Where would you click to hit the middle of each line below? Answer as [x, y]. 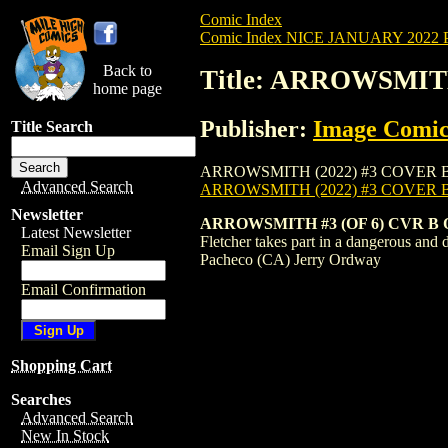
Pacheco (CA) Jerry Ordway [290, 259]
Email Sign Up [68, 250]
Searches [41, 399]
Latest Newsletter [76, 232]
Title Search [52, 126]
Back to [127, 70]
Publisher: [256, 128]
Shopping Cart [61, 365]
